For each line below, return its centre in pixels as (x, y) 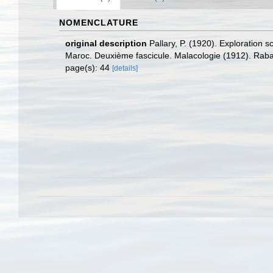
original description (106, 43)
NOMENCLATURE (99, 23)
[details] (125, 68)
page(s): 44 (89, 68)
